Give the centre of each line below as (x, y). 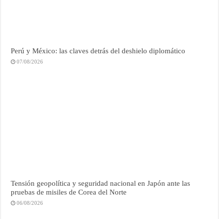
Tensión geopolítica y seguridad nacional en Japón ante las (101, 183)
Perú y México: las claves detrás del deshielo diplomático (98, 50)
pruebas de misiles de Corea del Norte (69, 192)
